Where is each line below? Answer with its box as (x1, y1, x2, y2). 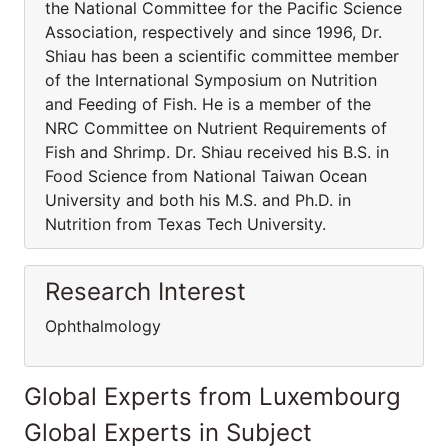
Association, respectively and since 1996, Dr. (45, 22, 382, 42)
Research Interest (45, 277, 246, 306)
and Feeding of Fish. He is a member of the (45, 94, 371, 114)
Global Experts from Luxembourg (24, 382, 401, 411)
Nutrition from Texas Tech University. (45, 214, 326, 234)
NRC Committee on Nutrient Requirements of (45, 118, 387, 138)
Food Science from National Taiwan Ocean (45, 166, 367, 186)
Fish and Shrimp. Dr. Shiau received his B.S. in (45, 142, 389, 162)
